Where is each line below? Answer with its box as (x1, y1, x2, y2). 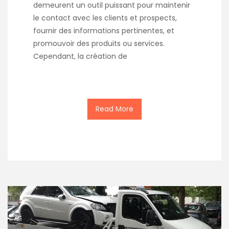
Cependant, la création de (33, 51, 127, 61)
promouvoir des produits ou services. (33, 38, 165, 49)
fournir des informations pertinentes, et (33, 25, 174, 36)
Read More (96, 103, 133, 114)
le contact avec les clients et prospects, (33, 12, 177, 23)
